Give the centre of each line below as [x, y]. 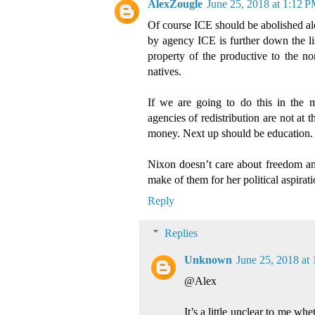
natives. [164, 72]
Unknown [208, 260]
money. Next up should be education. [230, 134]
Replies [181, 233]
